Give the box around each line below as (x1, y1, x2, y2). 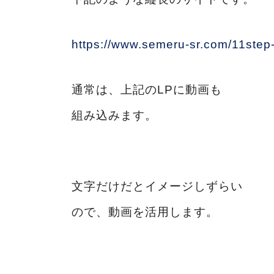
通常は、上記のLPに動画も (72, 83, 222, 96)
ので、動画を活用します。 (72, 205, 218, 218)
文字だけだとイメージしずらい (72, 179, 243, 193)
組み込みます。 (72, 108, 157, 122)
